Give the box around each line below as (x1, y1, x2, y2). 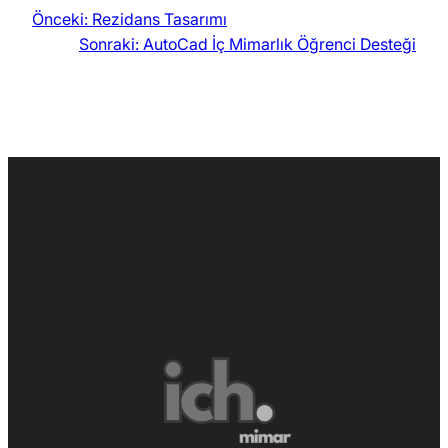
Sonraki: (79, 34, 139, 55)
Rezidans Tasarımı (92, 9, 227, 30)
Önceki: (32, 9, 88, 30)
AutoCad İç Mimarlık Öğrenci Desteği (143, 34, 416, 55)
